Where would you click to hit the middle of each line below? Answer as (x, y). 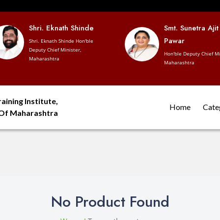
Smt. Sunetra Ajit (191, 28)
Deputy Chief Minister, (55, 50)
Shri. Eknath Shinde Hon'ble (61, 41)
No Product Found (110, 201)
